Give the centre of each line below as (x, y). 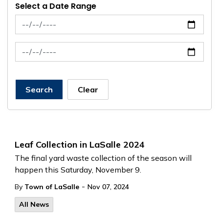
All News (34, 204)
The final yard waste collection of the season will (103, 158)
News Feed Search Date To (64, 47)
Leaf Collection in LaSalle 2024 (80, 144)
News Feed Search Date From (68, 20)
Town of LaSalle (52, 187)
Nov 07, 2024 (108, 187)
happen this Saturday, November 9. (78, 170)
